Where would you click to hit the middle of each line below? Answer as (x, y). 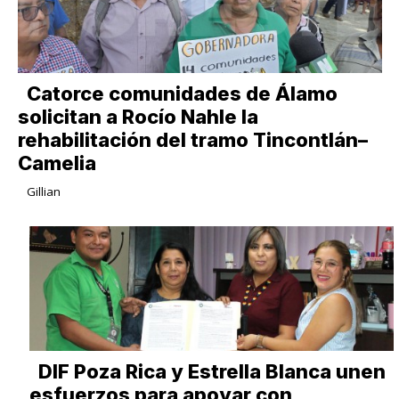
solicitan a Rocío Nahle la (138, 116)
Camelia (57, 163)
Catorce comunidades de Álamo (182, 93)
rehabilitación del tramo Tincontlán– (192, 139)
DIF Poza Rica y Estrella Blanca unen (212, 371)
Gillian (43, 191)
